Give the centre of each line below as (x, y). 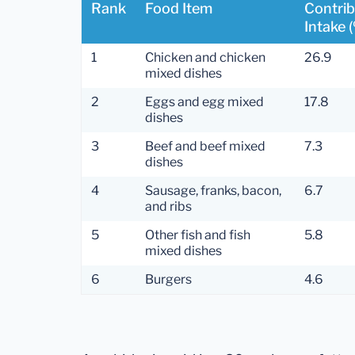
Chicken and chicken (205, 58)
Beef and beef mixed (205, 147)
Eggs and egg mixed (204, 102)
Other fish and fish (198, 235)
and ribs (168, 207)
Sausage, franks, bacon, (213, 191)
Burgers (168, 280)
